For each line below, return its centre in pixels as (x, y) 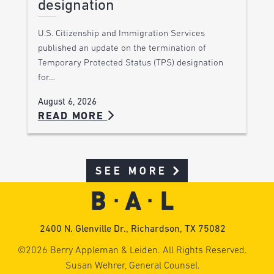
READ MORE (72, 116)
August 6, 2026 (67, 102)
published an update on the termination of (122, 48)
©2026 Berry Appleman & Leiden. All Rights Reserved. (133, 251)
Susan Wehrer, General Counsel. (132, 266)
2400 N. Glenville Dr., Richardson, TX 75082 (132, 230)
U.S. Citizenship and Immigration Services (121, 34)
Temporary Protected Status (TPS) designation (130, 63)
